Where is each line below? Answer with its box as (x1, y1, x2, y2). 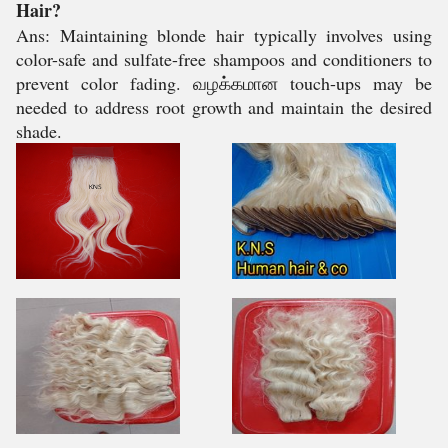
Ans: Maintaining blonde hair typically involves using (16, 23, 432, 47)
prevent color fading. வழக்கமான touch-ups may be (16, 71, 432, 95)
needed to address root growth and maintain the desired (16, 95, 432, 119)
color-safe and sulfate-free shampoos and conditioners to (16, 47, 432, 71)
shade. (16, 119, 62, 143)
